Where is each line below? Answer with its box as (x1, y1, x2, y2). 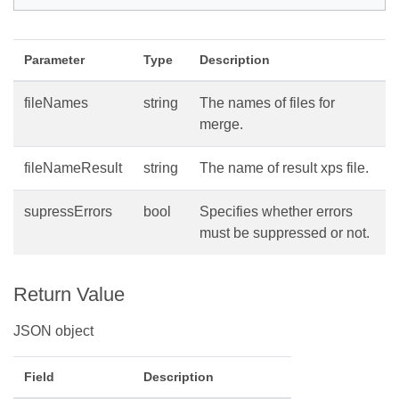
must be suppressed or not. (199, 225, 370, 241)
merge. (199, 117, 243, 133)
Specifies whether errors (199, 204, 353, 220)
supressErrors (24, 204, 112, 220)
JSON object (13, 323, 94, 339)
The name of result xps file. (199, 160, 369, 176)
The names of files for (199, 95, 335, 111)
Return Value (13, 283, 125, 306)
